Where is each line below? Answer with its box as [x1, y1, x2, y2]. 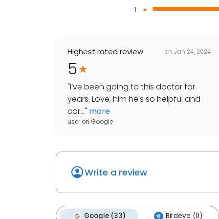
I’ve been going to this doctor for [70, 81, 195, 93]
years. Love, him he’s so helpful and [67, 93, 200, 105]
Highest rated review [67, 46, 143, 57]
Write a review [85, 166, 147, 179]
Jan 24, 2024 [174, 47, 211, 56]
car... [67, 106, 85, 117]
